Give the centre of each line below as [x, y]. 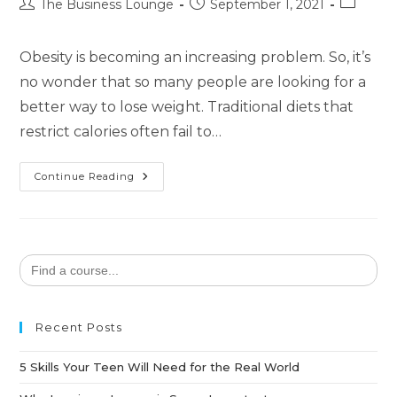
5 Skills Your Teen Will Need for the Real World [160, 366]
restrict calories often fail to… [121, 131]
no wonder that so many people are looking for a [193, 82]
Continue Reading [85, 176]
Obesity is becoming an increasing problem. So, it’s [195, 57]
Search [40, 258]
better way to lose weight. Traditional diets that [187, 106]
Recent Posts [79, 327]
